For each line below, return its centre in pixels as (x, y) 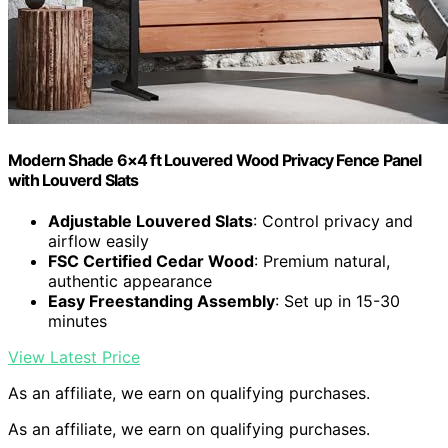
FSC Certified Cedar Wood (151, 260)
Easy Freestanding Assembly (161, 300)
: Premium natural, (322, 260)
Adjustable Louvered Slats (150, 220)
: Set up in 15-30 (337, 300)
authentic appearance (130, 280)
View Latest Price (74, 356)
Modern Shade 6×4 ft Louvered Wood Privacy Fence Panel (215, 159)
